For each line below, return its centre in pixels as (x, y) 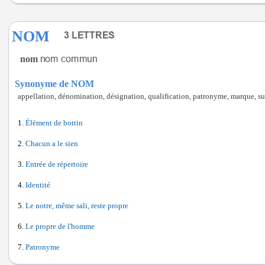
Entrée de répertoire (57, 164)
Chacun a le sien (52, 144)
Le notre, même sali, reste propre (77, 206)
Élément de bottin (54, 123)
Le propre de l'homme (60, 227)
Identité (38, 185)
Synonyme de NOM (54, 84)
